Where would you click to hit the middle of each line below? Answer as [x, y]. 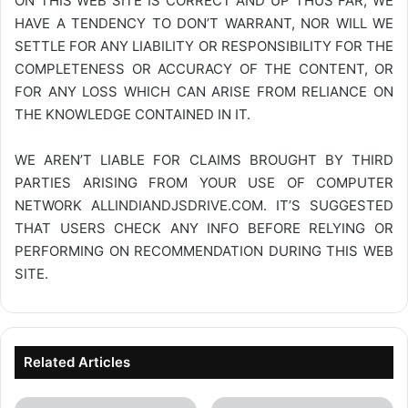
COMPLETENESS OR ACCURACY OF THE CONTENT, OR [204, 68]
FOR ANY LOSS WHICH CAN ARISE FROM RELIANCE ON [204, 91]
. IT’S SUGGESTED [328, 205]
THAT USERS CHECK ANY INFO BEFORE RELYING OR [204, 228]
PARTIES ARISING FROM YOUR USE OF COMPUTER [204, 182]
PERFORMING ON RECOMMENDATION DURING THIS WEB [204, 250]
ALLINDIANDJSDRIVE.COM [177, 205]
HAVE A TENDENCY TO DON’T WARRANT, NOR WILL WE [204, 23]
